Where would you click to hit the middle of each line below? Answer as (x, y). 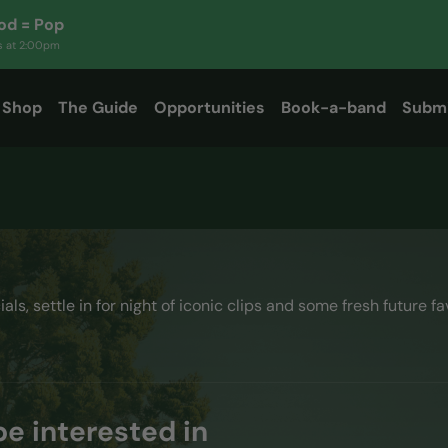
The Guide (98, 107)
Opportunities (209, 107)
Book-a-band (333, 107)
